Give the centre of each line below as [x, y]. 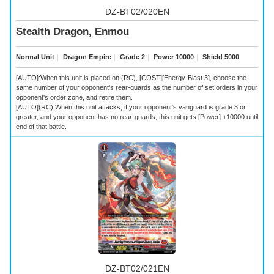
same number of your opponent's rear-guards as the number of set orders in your [137, 88]
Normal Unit [35, 57]
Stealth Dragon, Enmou [72, 32]
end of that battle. [41, 127]
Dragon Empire [86, 57]
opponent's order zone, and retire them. [74, 98]
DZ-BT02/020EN [137, 12]
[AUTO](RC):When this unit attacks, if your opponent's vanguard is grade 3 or [131, 107]
